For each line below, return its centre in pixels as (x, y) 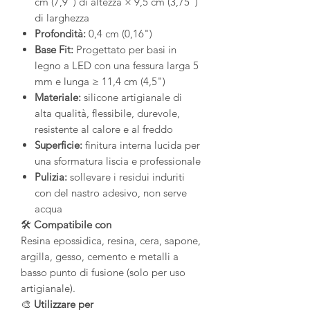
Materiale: (58, 98)
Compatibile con (73, 225)
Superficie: (58, 145)
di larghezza (62, 18)
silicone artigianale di (131, 98)
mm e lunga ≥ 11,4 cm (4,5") (100, 82)
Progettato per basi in (125, 50)
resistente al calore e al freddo (104, 129)
